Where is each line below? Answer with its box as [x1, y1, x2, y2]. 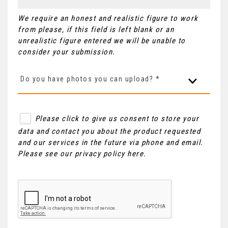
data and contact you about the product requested [18, 126, 201, 136]
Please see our [18, 149, 75, 158]
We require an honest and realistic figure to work [18, 13, 198, 23]
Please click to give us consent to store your [35, 113, 199, 123]
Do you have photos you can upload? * [20, 74, 160, 83]
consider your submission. [18, 47, 116, 56]
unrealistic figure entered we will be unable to [18, 36, 186, 45]
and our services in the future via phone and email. [18, 137, 204, 147]
